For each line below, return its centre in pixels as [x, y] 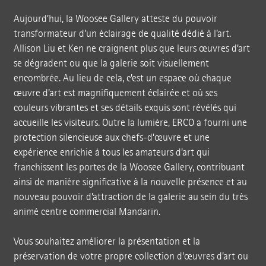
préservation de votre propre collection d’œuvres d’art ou [131, 256]
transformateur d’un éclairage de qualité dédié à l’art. [122, 33]
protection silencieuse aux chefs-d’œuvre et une [111, 137]
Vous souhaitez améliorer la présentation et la [107, 241]
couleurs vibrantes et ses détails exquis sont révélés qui [125, 107]
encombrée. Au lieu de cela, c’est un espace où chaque [122, 78]
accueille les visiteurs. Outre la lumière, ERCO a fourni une [130, 122]
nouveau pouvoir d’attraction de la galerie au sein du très [130, 197]
